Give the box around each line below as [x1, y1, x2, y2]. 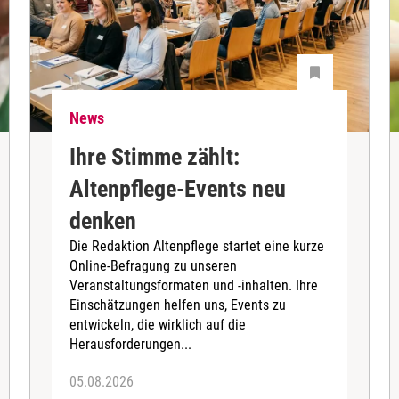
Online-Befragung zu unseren [69, 256, 238, 274]
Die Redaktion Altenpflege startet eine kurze [69, 237, 325, 255]
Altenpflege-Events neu [69, 175, 287, 202]
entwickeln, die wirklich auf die [69, 315, 247, 333]
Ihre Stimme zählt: [69, 142, 240, 170]
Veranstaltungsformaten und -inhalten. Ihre [69, 276, 319, 294]
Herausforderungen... [69, 335, 192, 353]
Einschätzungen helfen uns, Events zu [69, 296, 287, 313]
